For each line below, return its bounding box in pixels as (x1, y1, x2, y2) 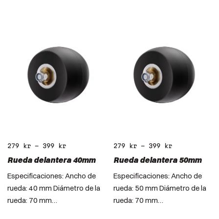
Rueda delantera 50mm (113, 154, 201, 165)
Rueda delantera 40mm (7, 154, 95, 165)
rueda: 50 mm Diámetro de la (113, 183, 206, 193)
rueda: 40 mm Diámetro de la (7, 183, 100, 193)
